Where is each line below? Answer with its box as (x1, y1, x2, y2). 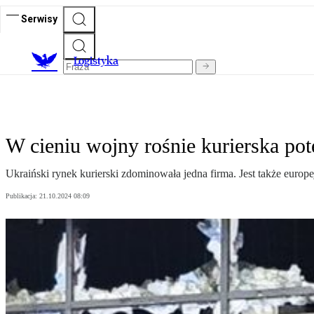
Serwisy (21, 13, 57, 25)
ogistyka (78, 54, 118, 68)
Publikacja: (6, 192, 39, 200)
